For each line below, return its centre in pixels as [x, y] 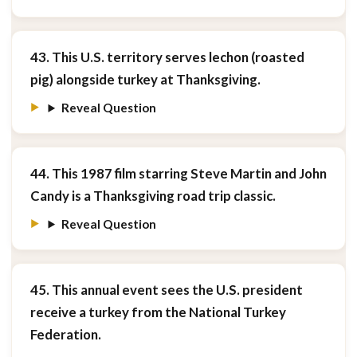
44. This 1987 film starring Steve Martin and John [178, 174]
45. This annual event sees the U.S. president [166, 290]
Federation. [65, 334]
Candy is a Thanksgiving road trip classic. [153, 196]
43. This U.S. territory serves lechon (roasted [167, 57]
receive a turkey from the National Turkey [158, 312]
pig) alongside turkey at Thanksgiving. [145, 80]
